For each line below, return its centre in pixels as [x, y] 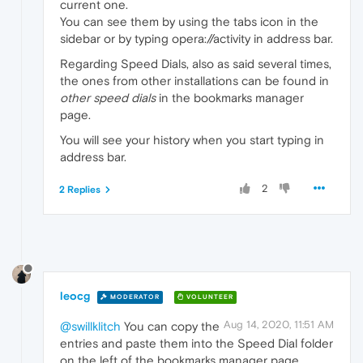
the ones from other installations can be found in [194, 81]
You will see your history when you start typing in [192, 140]
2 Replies [80, 190]
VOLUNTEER [209, 297]
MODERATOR [134, 297]
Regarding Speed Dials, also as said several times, [196, 64]
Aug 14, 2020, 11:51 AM [279, 325]
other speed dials [108, 98]
